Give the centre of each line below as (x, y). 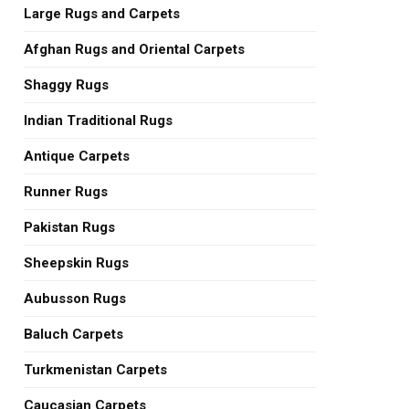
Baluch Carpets (73, 334)
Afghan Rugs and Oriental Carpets (134, 49)
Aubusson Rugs (75, 299)
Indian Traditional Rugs (98, 121)
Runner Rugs (66, 192)
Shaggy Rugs (66, 85)
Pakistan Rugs (69, 227)
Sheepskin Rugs (76, 263)
